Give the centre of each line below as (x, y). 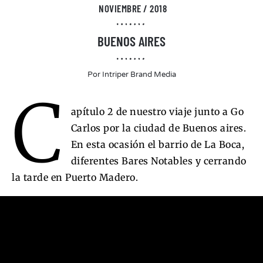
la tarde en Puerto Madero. (75, 177)
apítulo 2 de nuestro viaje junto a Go (157, 112)
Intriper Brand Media (138, 75)
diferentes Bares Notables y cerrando (159, 161)
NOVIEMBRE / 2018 (133, 8)
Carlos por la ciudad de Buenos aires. (159, 128)
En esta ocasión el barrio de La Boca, (158, 144)
